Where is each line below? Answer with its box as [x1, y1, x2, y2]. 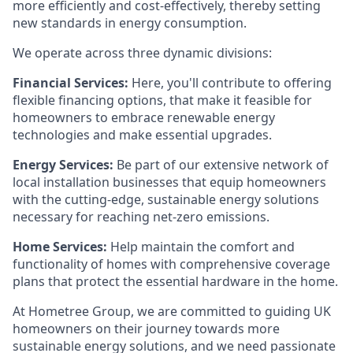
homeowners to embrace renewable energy [13, 109, 275, 126]
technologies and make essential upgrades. [13, 126, 272, 143]
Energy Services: [13, 156, 113, 173]
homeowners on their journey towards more [13, 320, 280, 337]
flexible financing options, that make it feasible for [13, 91, 312, 109]
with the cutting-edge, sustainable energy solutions [13, 191, 319, 208]
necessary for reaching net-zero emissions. [13, 208, 269, 225]
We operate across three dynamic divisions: [13, 44, 272, 61]
